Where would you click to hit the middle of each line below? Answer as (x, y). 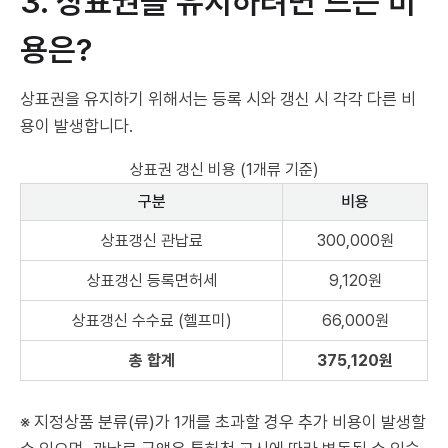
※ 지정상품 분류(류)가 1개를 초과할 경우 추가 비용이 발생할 (223, 422)
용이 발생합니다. (76, 126)
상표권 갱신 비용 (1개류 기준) (224, 170)
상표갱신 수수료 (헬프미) (151, 321)
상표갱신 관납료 (151, 241)
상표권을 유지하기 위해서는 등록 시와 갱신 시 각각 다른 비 (218, 99)
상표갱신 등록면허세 (151, 281)
